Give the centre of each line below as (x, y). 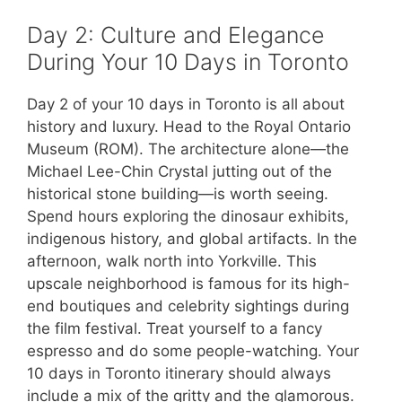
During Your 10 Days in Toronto (188, 61)
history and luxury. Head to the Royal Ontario (189, 126)
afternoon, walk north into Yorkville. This (172, 261)
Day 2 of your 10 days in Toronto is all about (186, 104)
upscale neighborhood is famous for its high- (188, 283)
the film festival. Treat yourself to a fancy (175, 328)
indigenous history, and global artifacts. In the (192, 238)
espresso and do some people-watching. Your (193, 350)
